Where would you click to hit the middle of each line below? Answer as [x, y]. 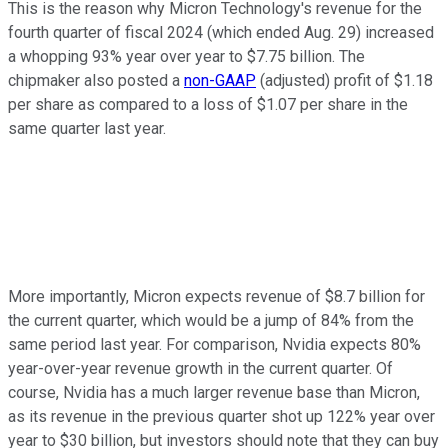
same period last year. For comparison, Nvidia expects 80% [214, 344]
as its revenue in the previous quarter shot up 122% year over [221, 416]
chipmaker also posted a [96, 80]
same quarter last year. [87, 128]
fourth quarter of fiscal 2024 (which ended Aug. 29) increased [221, 32]
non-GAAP [220, 80]
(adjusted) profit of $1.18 [344, 80]
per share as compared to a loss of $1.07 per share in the [208, 104]
